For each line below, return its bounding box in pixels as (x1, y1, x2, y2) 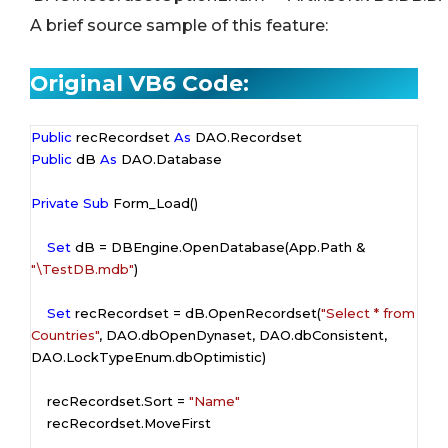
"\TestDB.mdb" (31, 260, 134, 277)
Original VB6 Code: (30, 69, 249, 96)
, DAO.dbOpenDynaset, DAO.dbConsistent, (99, 326, 387, 343)
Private (31, 194, 79, 211)
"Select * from (321, 304, 415, 321)
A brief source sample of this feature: (30, 15, 328, 35)
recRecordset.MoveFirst (31, 414, 47, 431)
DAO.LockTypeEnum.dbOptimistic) (31, 348, 266, 365)
